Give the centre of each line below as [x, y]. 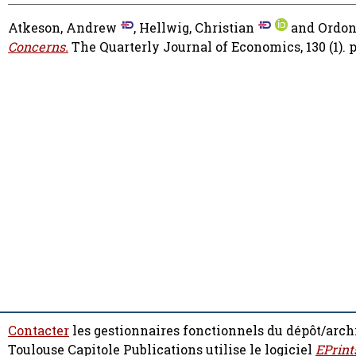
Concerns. [38, 47]
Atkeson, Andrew [62, 28]
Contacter [39, 331]
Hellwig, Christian [197, 28]
